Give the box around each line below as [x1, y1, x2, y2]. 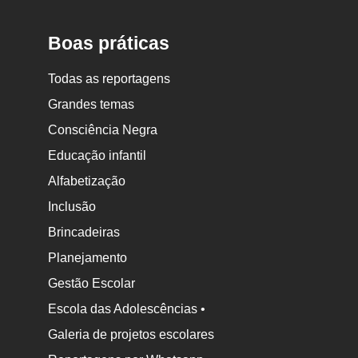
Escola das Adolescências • [48, 302, 206, 316]
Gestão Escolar [48, 276, 136, 291]
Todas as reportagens [48, 72, 171, 86]
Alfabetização [48, 174, 126, 189]
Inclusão [48, 200, 97, 214]
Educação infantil [48, 149, 147, 163]
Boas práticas [48, 33, 170, 54]
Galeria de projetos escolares [48, 328, 215, 342]
